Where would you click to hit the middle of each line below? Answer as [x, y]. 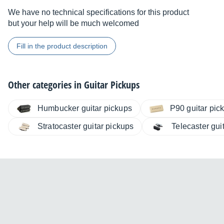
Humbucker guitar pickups [85, 108]
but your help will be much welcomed [73, 23]
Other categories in [46, 85]
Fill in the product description [62, 46]
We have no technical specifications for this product [98, 12]
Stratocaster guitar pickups [86, 126]
